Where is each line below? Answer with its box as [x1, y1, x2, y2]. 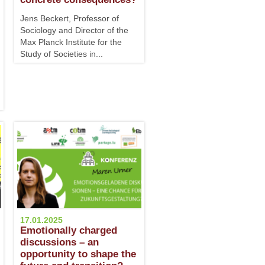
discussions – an [20, 237, 99, 248]
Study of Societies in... [20, 49, 103, 59]
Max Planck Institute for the [20, 37, 122, 47]
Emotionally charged [20, 225, 117, 236]
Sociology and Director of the [20, 25, 128, 35]
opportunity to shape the [20, 248, 136, 260]
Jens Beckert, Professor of [20, 14, 119, 23]
